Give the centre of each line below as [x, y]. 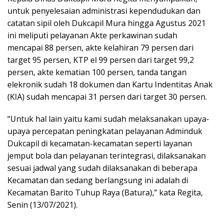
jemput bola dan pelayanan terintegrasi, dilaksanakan [107, 155]
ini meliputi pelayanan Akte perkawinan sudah [92, 35]
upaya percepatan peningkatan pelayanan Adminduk [105, 131]
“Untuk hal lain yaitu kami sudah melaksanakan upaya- [108, 119]
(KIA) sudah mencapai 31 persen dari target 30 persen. [107, 96]
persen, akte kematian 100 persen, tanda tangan [97, 72]
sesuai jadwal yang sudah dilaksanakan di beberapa [102, 168]
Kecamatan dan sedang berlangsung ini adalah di [98, 180]
